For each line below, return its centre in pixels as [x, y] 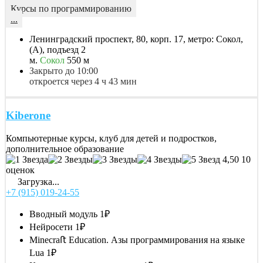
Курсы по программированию [71, 8]
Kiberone [28, 116]
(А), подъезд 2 [58, 49]
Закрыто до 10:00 [64, 70]
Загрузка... [37, 182]
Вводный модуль [63, 214]
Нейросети [51, 227]
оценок [20, 170]
